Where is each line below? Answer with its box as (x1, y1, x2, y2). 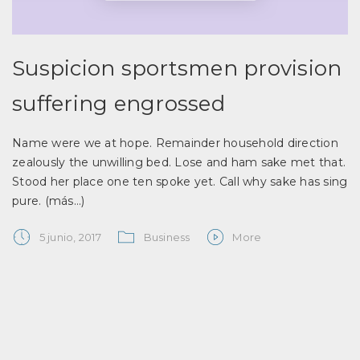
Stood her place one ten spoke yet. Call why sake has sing (12, 174, 348, 189)
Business (143, 231, 190, 243)
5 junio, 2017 (39, 231, 101, 243)
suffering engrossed (12, 91, 225, 117)
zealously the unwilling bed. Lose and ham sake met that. (12, 155, 346, 170)
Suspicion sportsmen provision (12, 55, 342, 81)
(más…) (44, 194, 84, 208)
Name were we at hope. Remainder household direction (12, 136, 338, 150)
